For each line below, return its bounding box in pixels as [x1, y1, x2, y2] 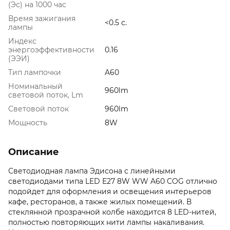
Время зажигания [8, 13, 75, 23]
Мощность [8, 118, 47, 127]
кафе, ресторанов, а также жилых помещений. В [8, 197, 191, 206]
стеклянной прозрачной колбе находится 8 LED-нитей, [8, 207, 216, 217]
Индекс [8, 36, 36, 46]
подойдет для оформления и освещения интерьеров [8, 186, 212, 196]
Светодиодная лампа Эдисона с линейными [8, 166, 176, 176]
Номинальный [8, 81, 63, 91]
